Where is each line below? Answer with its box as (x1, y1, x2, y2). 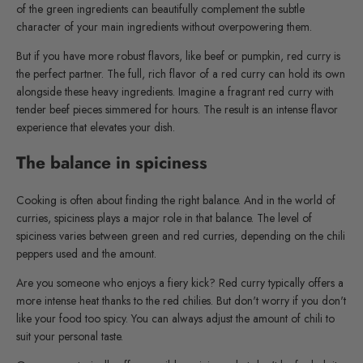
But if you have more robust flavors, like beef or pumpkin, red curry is (16, 47, 340, 64)
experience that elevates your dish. (16, 118, 175, 135)
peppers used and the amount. (16, 245, 156, 262)
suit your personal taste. (16, 327, 123, 344)
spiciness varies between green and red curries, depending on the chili (16, 227, 345, 244)
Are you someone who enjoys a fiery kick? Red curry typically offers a (16, 274, 344, 291)
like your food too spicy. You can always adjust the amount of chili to (16, 310, 335, 327)
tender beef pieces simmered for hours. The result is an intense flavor (16, 100, 338, 117)
